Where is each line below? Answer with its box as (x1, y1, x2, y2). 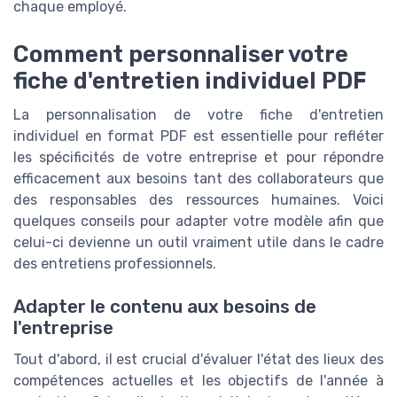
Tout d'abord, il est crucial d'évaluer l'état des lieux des (13, 351, 384, 369)
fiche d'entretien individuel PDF (13, 66, 367, 94)
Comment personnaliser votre (13, 40, 348, 67)
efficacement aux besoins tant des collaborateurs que (13, 169, 384, 187)
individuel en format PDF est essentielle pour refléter (13, 127, 384, 144)
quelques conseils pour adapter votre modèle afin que (13, 212, 384, 230)
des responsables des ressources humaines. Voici (13, 191, 384, 208)
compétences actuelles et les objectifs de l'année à (13, 372, 384, 390)
